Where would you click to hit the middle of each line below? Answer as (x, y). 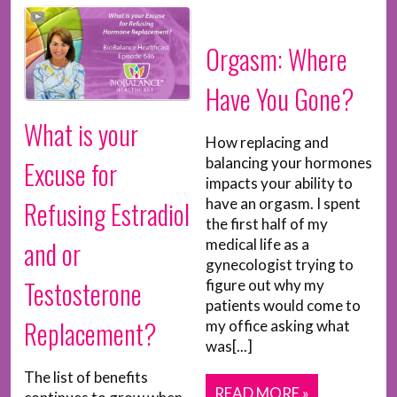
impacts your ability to (279, 183)
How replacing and (267, 142)
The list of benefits (86, 378)
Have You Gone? (280, 99)
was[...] (229, 346)
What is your (81, 135)
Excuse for (70, 175)
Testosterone (83, 294)
